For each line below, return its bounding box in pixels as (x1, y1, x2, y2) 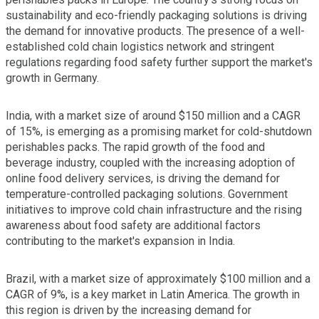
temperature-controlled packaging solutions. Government (6, 187, 288, 201)
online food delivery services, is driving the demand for (6, 171, 280, 185)
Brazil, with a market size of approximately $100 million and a (6, 271, 310, 286)
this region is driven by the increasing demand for (6, 303, 251, 317)
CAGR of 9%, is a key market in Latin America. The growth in (6, 287, 300, 301)
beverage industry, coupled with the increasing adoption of (6, 155, 296, 169)
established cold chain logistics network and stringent (6, 39, 274, 53)
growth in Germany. (6, 70, 99, 85)
